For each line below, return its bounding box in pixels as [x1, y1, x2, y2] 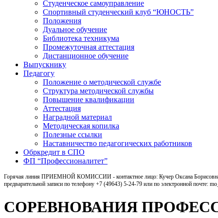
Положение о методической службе [43, 77, 161, 86]
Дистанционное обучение [43, 51, 128, 60]
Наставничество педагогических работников [43, 139, 192, 147]
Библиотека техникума [43, 34, 119, 42]
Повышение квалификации [43, 95, 134, 104]
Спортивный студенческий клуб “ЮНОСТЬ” [43, 7, 194, 16]
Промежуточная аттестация [43, 42, 134, 51]
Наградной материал [43, 112, 112, 121]
